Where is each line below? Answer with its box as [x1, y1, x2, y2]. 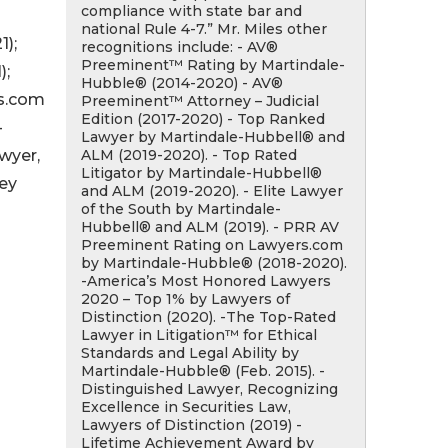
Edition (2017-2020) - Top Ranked [81, 110, 325, 128]
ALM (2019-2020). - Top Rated [81, 146, 297, 164]
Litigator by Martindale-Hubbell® [81, 164, 322, 182]
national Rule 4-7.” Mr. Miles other [81, 20, 327, 38]
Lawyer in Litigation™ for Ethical [81, 326, 317, 344]
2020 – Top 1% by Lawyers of [81, 290, 290, 308]
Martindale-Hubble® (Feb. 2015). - [81, 362, 325, 380]
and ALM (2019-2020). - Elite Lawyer [81, 182, 343, 200]
